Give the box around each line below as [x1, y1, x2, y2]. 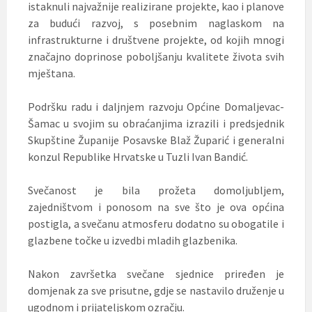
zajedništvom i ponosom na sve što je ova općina [28, 199, 284, 214]
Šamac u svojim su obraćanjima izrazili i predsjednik [28, 116, 284, 130]
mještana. [28, 65, 75, 80]
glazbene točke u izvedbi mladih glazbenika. [28, 233, 237, 247]
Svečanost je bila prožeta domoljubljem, [28, 182, 284, 197]
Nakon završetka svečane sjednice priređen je [28, 266, 284, 281]
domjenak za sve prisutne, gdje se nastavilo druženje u [28, 283, 284, 297]
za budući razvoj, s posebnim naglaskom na [28, 15, 284, 30]
